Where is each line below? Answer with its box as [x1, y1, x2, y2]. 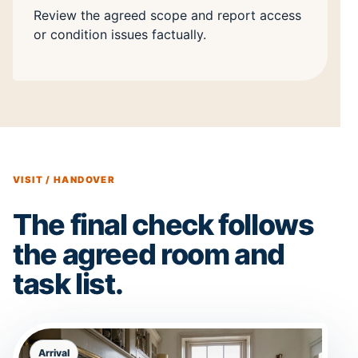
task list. [13, 266, 123, 302]
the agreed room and [13, 237, 285, 272]
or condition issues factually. [34, 26, 206, 43]
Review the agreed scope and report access [34, 7, 301, 24]
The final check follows [13, 207, 314, 243]
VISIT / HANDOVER [13, 173, 116, 185]
